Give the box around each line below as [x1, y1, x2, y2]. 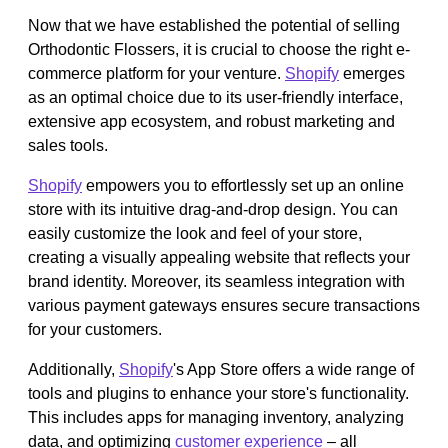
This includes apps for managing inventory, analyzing [28, 408, 404, 426]
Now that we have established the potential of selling [28, 16, 400, 34]
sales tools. [28, 136, 108, 154]
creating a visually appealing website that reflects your [28, 248, 410, 266]
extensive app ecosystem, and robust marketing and [28, 112, 395, 130]
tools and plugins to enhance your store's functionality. [28, 384, 409, 402]
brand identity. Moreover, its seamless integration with [28, 272, 405, 290]
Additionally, [28, 360, 119, 378]
